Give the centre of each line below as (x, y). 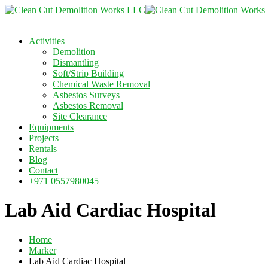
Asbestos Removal (88, 106)
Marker (42, 250)
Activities (47, 41)
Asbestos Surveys (86, 95)
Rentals (43, 149)
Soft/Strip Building (88, 73)
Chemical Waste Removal (101, 84)
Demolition (74, 52)
